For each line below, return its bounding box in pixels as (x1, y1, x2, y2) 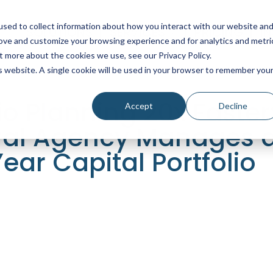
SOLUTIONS (26, 24, 93, 41)
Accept (125, 100, 154, 111)
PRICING (194, 24, 243, 41)
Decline (218, 100, 247, 111)
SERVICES (110, 24, 165, 41)
